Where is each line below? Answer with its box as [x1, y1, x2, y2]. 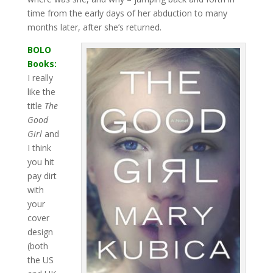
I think [27, 142, 51, 154]
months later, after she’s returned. [27, 21, 161, 33]
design [27, 226, 53, 238]
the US [27, 254, 54, 266]
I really [27, 72, 53, 83]
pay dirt [27, 170, 57, 182]
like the [27, 86, 55, 97]
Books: [27, 58, 57, 69]
